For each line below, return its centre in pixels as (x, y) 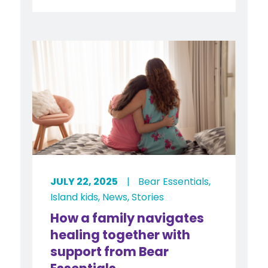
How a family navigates (127, 218)
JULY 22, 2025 (84, 181)
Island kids (74, 197)
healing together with (120, 234)
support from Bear (109, 251)
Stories (147, 197)
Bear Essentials (173, 181)
